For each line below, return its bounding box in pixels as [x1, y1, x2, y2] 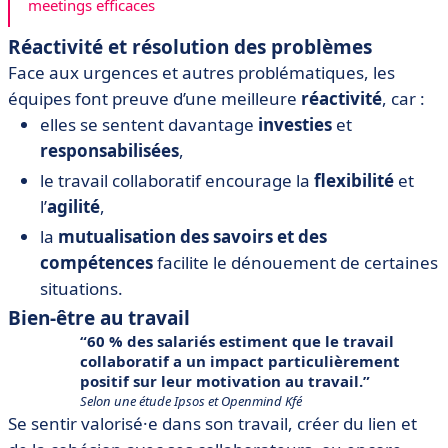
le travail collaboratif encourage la [40, 168, 314, 192]
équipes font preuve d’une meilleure [8, 86, 301, 110]
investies [258, 112, 332, 136]
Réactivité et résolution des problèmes [8, 33, 372, 60]
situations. [40, 276, 123, 300]
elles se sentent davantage [40, 112, 258, 136]
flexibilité [314, 168, 394, 192]
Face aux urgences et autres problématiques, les [8, 60, 395, 84]
